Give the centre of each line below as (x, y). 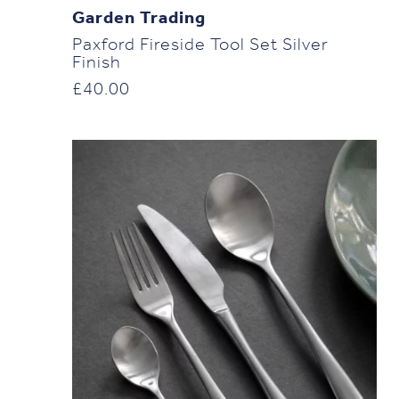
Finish (96, 63)
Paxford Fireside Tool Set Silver (200, 45)
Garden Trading (138, 18)
